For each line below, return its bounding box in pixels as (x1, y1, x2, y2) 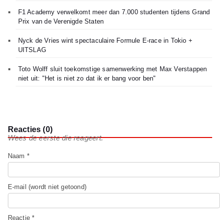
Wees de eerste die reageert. (7, 134, 103, 142)
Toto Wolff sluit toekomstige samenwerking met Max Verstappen (18, 65, 207, 73)
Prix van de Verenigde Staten (18, 18, 104, 26)
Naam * (7, 152, 29, 160)
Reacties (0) (7, 125, 53, 134)
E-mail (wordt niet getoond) (7, 183, 86, 191)
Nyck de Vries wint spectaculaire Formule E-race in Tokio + (18, 37, 192, 45)
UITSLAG (18, 46, 47, 54)
